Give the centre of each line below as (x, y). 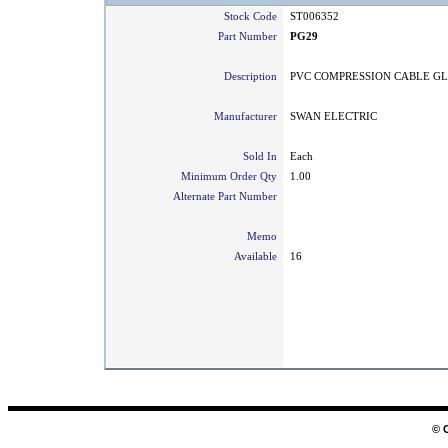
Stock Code (253, 16)
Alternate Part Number (228, 196)
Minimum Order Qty (232, 176)
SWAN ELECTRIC (333, 116)
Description (253, 76)
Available (258, 256)
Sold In (263, 156)
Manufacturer (248, 116)
